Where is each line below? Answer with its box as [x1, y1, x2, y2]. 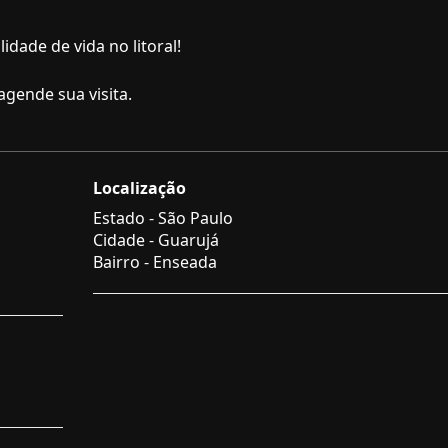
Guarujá [157, 229, 219, 251]
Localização [92, 177, 186, 199]
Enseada [152, 251, 217, 273]
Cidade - [92, 229, 158, 251]
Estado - [92, 207, 158, 229]
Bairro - [92, 251, 153, 273]
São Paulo [157, 207, 233, 229]
